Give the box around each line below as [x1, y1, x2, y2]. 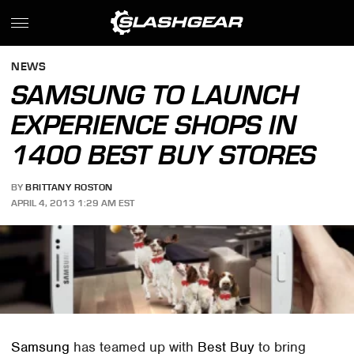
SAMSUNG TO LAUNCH [11, 79, 299, 111]
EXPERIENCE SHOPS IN [11, 109, 297, 141]
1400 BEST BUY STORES [11, 139, 317, 171]
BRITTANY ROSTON [25, 182, 113, 194]
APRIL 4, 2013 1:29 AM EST [11, 197, 135, 209]
